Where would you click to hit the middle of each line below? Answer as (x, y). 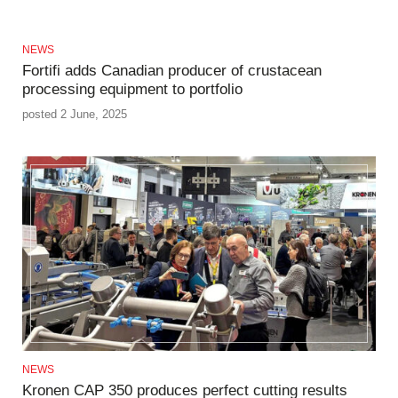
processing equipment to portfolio (132, 89)
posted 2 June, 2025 (75, 114)
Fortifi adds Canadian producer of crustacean (172, 70)
